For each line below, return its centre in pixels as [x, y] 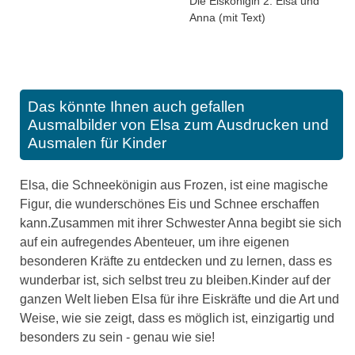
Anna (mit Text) [227, 18]
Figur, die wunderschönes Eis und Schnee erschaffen [170, 204]
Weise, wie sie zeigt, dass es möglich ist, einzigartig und [177, 319]
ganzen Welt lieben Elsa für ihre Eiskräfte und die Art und [179, 300]
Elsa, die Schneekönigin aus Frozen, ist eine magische [174, 185]
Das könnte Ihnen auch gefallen [136, 107]
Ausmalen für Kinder [97, 143]
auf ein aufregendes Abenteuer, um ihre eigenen [155, 242]
